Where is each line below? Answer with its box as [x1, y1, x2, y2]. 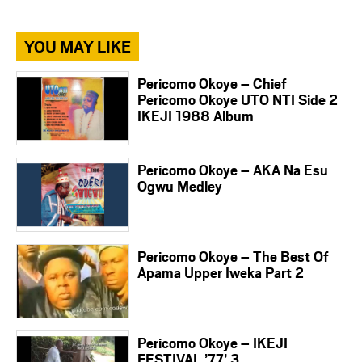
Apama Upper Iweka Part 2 [137, 263, 304, 283]
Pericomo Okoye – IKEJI [137, 333, 288, 353]
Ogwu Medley [137, 176, 222, 196]
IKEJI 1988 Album [137, 106, 254, 126]
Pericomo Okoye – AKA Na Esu [137, 160, 328, 180]
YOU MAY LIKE [24, 35, 131, 58]
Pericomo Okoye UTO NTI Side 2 [137, 90, 338, 110]
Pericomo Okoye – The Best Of [137, 246, 329, 267]
